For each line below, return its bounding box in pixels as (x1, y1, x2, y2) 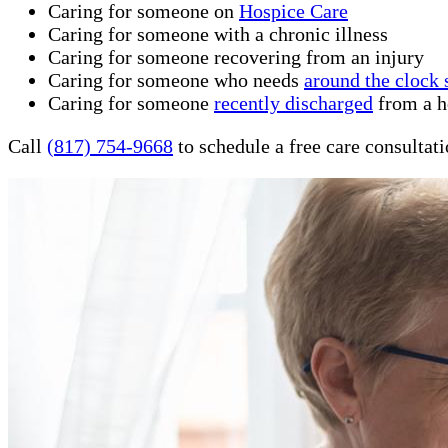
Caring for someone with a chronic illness (48, 23, 388, 46)
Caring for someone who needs (48, 69, 304, 92)
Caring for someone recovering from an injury (48, 46, 424, 69)
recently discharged (214, 92, 373, 115)
